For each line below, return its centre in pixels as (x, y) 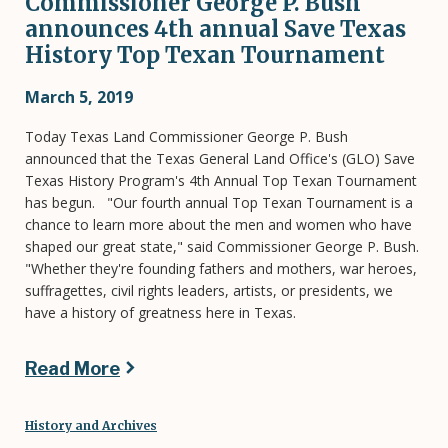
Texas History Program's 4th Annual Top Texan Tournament (221, 180)
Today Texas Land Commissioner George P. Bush (186, 136)
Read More (72, 368)
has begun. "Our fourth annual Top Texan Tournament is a (219, 202)
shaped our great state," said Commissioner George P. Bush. (222, 246)
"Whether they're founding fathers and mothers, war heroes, (221, 268)
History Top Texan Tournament (205, 54)
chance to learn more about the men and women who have (218, 224)
